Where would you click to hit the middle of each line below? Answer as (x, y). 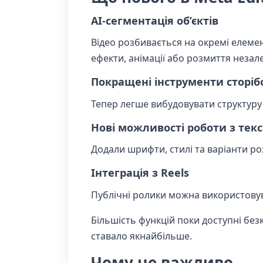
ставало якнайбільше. (141, 236)
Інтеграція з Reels (140, 173)
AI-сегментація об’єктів (155, 20)
